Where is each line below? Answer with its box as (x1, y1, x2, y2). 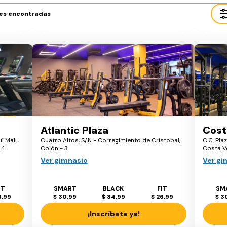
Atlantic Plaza (41, 124, 108, 137)
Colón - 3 (41, 144, 68, 153)
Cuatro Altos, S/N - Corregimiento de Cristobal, (41, 136, 180, 145)
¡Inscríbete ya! (87, 209, 140, 219)
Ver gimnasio (41, 156, 88, 165)
